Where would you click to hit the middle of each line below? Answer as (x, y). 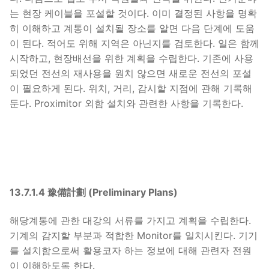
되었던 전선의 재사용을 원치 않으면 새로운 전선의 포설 (131, 74)
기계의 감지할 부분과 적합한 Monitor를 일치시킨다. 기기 (134, 236)
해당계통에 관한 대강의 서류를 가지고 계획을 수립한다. (130, 221)
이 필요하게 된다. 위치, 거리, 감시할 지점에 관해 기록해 (131, 89)
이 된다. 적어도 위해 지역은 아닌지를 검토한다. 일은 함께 (134, 44)
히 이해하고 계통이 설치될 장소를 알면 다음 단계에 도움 (132, 29)
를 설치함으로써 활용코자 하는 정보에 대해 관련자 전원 (131, 251)
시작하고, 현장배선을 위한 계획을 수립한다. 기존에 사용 (131, 59)
